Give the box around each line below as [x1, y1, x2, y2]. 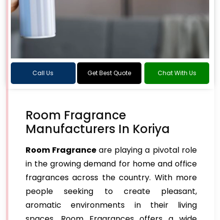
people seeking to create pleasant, [26, 186, 197, 197]
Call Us [32, 69, 54, 77]
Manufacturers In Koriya [26, 121, 170, 137]
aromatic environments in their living [26, 199, 197, 211]
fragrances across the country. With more [26, 172, 197, 183]
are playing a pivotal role [98, 144, 197, 156]
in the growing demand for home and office [26, 158, 197, 169]
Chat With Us [157, 69, 196, 77]
